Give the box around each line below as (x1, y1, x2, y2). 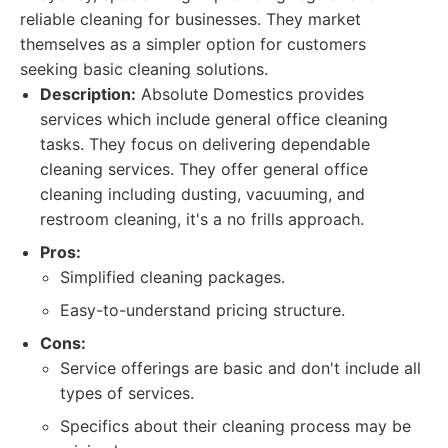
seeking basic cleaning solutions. (20, 59, 268, 79)
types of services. (60, 383, 194, 403)
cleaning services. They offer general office (40, 159, 368, 179)
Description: (40, 84, 136, 104)
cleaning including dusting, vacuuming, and (40, 184, 365, 204)
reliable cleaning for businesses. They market (20, 9, 361, 29)
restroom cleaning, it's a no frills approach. (40, 209, 364, 229)
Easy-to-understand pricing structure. (60, 300, 345, 320)
